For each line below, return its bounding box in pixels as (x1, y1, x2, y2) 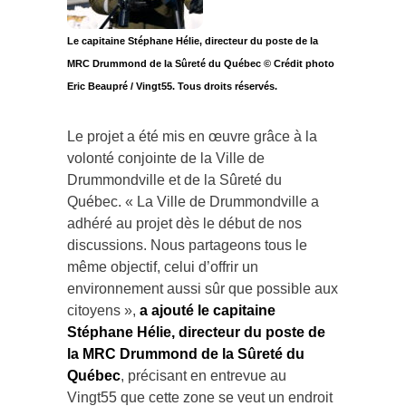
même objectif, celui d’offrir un (67, 252, 258, 268)
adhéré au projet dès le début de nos (67, 208, 302, 225)
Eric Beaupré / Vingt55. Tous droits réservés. (67, 73, 277, 85)
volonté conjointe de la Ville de (67, 143, 265, 159)
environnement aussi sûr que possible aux (67, 274, 338, 290)
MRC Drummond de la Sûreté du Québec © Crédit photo (67, 51, 334, 63)
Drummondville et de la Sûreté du (67, 165, 282, 181)
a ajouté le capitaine (140, 295, 275, 312)
